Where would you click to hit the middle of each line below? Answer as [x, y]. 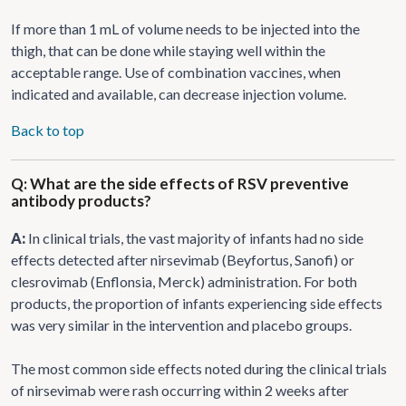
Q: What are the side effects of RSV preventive [180, 183]
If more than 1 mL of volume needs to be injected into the [185, 28]
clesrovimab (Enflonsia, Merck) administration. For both [184, 281]
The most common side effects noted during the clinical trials [199, 368]
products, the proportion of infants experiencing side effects [197, 303]
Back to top [48, 130]
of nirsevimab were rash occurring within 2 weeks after [180, 390]
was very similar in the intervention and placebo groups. [181, 324]
